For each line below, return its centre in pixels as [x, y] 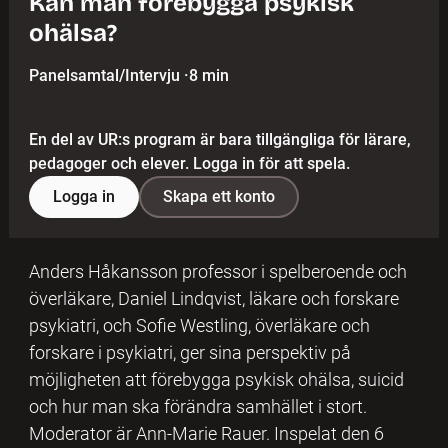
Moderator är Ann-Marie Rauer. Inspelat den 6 [206, 433]
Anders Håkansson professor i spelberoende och [217, 271]
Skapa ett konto [218, 196]
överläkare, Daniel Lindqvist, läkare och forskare [213, 298]
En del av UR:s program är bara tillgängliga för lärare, [219, 139]
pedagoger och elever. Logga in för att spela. [189, 163]
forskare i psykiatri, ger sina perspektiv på [189, 352]
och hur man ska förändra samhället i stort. [197, 406]
